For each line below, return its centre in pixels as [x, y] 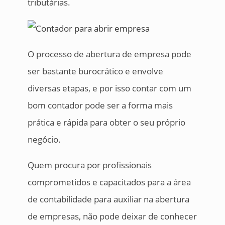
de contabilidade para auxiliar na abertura [108, 199]
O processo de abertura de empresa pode [109, 54]
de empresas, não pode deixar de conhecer [112, 216]
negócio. [44, 140]
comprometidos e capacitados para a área [109, 182]
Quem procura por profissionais [89, 165]
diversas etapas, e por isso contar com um [109, 88]
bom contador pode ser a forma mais [100, 105]
